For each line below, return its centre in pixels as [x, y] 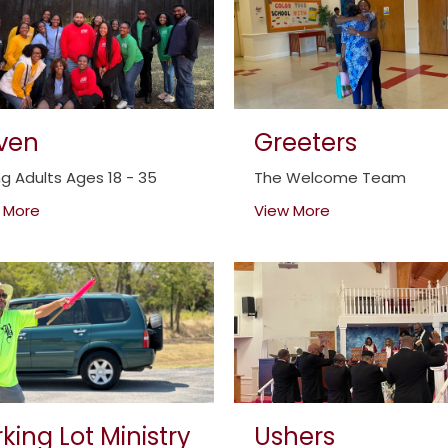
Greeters [305, 143]
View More [292, 211]
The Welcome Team [330, 178]
